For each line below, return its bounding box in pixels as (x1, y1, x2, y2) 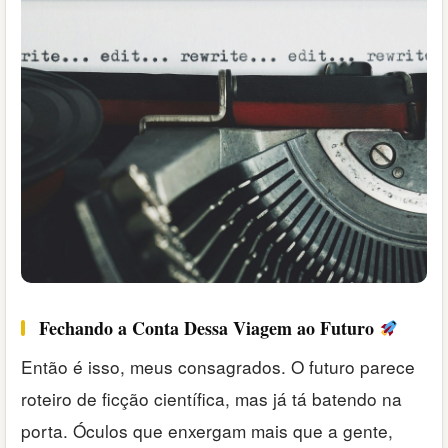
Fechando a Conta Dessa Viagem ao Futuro (39, 315, 379, 342)
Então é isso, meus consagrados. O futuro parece (21, 353, 415, 379)
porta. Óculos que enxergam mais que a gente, (21, 417, 393, 443)
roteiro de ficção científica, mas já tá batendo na (21, 385, 402, 411)
